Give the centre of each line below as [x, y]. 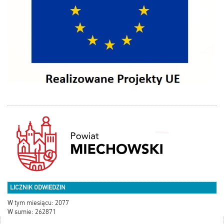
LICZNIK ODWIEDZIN [38, 188]
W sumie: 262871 [32, 212]
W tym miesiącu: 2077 [38, 203]
